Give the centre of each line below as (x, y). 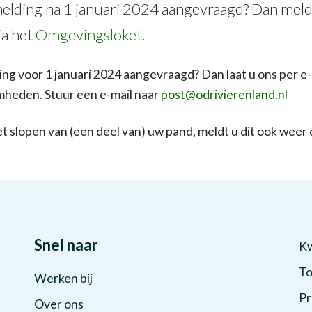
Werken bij (63, 278)
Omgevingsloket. (92, 34)
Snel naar (66, 245)
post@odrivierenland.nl (224, 94)
